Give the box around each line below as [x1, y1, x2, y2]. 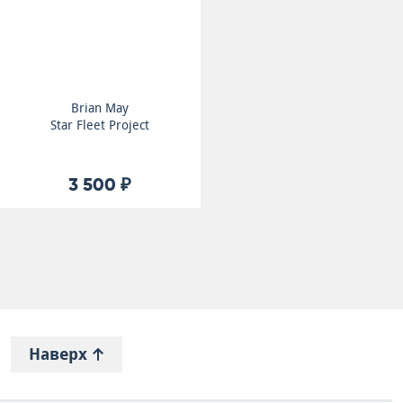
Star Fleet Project [50, 118, 150, 132]
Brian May [71, 101, 130, 115]
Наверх [29, 345, 92, 363]
